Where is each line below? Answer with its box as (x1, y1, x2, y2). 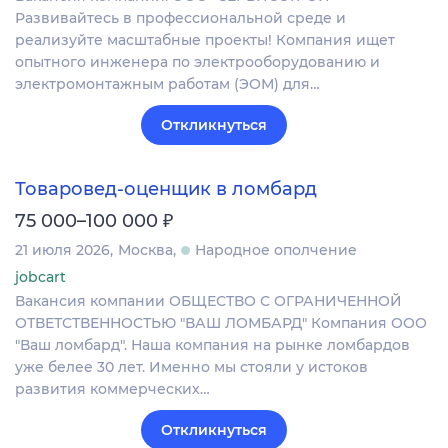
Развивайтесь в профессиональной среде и (15, 9, 346, 28)
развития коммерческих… (15, 379, 210, 398)
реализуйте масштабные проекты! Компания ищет (15, 31, 395, 50)
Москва (118, 240, 173, 259)
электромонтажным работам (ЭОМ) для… (15, 75, 320, 94)
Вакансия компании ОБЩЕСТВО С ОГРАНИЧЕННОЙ (15, 291, 402, 310)
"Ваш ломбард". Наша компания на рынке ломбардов (15, 335, 410, 354)
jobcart (15, 267, 66, 286)
